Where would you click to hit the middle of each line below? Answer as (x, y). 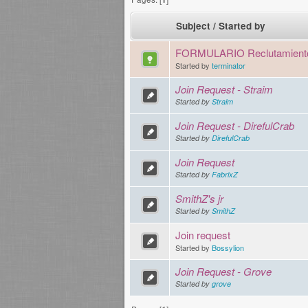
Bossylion (228, 248)
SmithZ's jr (199, 199)
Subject (193, 26)
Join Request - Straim (224, 89)
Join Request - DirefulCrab (235, 126)
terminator (229, 66)
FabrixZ (225, 175)
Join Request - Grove (223, 272)
